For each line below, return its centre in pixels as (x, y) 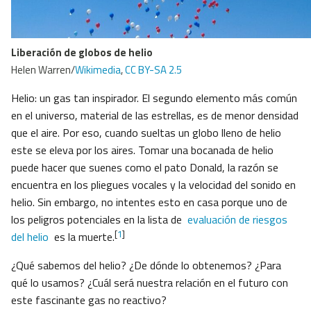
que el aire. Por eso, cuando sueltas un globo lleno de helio (146, 133)
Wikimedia (98, 70)
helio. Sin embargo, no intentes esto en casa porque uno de (149, 202)
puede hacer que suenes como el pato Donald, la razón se (145, 168)
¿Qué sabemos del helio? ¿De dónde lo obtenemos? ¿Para (146, 266)
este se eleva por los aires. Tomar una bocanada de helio (142, 150)
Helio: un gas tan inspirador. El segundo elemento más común (154, 98)
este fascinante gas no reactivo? (89, 300)
